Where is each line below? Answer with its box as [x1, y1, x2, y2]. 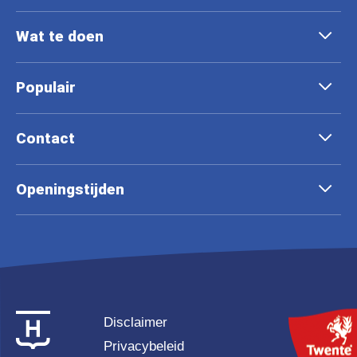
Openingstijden [16, 179, 124, 198]
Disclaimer [103, 314, 167, 330]
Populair [16, 77, 76, 96]
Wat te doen [16, 26, 104, 45]
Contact [16, 128, 75, 147]
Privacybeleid [103, 338, 184, 354]
